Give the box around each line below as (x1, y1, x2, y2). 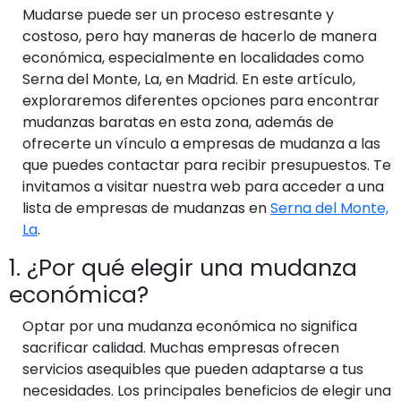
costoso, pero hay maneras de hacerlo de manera (22, 25, 377, 47)
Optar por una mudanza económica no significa (22, 315, 357, 337)
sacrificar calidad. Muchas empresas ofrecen (22, 337, 339, 358)
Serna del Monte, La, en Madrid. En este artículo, (22, 68, 355, 90)
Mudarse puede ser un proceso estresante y (22, 4, 334, 25)
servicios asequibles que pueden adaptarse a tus (22, 358, 363, 380)
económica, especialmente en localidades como (22, 47, 364, 68)
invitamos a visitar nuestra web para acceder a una (22, 175, 384, 197)
